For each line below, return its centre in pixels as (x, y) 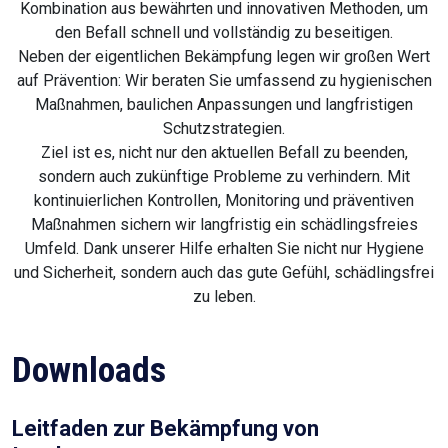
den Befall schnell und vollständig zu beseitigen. (224, 33)
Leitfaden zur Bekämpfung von (165, 429)
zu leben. (224, 297)
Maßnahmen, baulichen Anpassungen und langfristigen (224, 105)
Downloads (89, 370)
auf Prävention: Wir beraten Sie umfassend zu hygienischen (224, 81)
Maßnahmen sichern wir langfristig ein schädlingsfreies (224, 225)
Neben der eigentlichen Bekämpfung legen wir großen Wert (224, 57)
